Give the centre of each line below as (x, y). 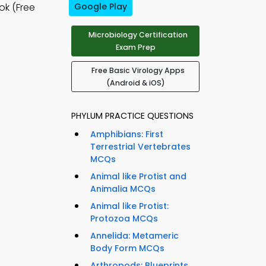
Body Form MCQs (127, 248)
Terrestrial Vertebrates (140, 147)
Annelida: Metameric (134, 236)
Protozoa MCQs (124, 219)
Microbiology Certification (138, 35)
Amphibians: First (127, 134)
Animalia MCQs (123, 189)
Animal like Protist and (138, 177)
